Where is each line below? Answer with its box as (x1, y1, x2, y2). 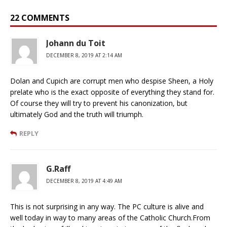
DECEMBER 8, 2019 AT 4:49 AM (46, 177, 122, 184)
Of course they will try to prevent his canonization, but (10, 98, 187, 108)
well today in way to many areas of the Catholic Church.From (10, 212, 210, 222)
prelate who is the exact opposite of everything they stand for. (10, 87, 214, 97)
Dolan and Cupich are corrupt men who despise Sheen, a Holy (10, 75, 213, 86)
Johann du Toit (46, 37, 105, 49)
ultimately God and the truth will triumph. (10, 109, 143, 119)
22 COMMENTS (10, 12, 69, 23)
